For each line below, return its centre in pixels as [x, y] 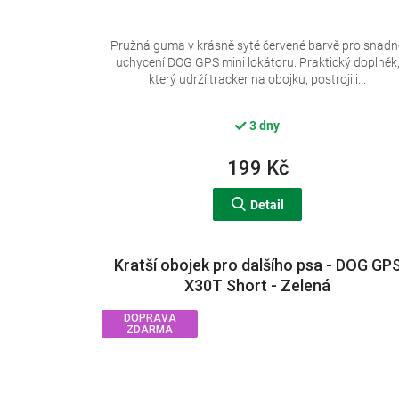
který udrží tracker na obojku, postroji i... [258, 80]
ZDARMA [150, 330]
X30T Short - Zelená [258, 286]
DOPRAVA [150, 318]
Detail [267, 205]
